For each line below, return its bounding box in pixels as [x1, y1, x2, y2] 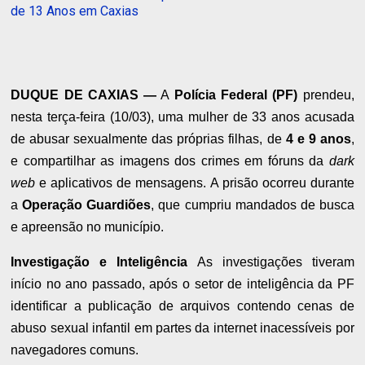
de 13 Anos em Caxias [11, 2, 139, 19]
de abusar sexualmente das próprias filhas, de [11, 131, 286, 146]
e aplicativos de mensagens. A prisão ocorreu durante [35, 175, 354, 190]
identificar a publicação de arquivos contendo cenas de [11, 298, 354, 313]
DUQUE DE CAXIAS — [11, 87, 157, 102]
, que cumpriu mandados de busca [151, 197, 354, 212]
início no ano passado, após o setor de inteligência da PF [11, 276, 354, 291]
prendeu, [297, 87, 354, 102]
